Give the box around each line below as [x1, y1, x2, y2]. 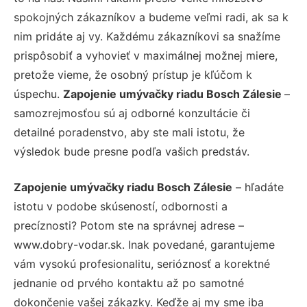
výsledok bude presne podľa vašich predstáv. [14, 144, 249, 158]
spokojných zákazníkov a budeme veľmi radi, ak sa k [14, 10, 288, 24]
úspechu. [14, 86, 63, 101]
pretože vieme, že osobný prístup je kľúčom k [14, 67, 252, 82]
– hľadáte [232, 180, 284, 194]
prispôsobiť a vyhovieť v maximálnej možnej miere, [14, 48, 278, 62]
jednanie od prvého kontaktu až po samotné [14, 275, 244, 290]
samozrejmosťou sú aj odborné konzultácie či [14, 106, 250, 120]
